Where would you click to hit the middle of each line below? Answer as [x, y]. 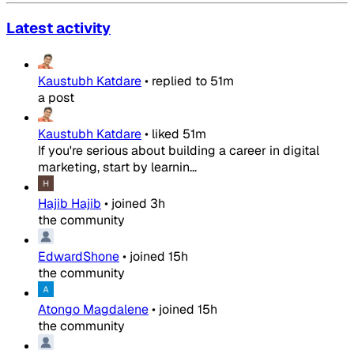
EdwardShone [79, 256]
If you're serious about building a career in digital [179, 151]
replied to [179, 81]
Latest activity [58, 28]
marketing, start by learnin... [117, 167]
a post [56, 98]
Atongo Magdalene [93, 309]
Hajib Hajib [70, 203]
